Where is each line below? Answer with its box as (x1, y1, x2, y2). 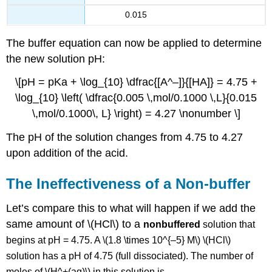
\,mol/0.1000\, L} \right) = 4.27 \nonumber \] (32, 107, 240, 120)
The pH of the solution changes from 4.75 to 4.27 (6, 131, 243, 144)
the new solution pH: (6, 52, 106, 65)
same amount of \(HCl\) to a (6, 217, 144, 230)
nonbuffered (143, 219, 203, 229)
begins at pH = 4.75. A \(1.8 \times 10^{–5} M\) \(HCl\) (6, 234, 231, 245)
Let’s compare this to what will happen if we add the (6, 202, 256, 214)
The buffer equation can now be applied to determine (6, 36, 262, 49)
